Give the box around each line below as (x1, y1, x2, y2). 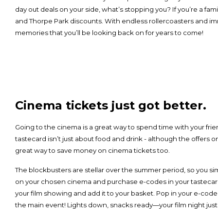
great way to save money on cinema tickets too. (15, 146, 171, 154)
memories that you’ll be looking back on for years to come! (15, 28, 203, 36)
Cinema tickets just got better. (15, 98, 206, 112)
